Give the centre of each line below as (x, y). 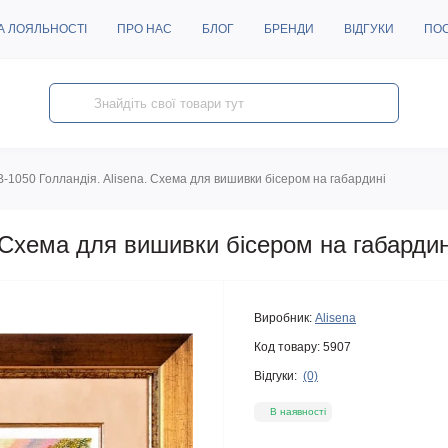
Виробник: (283, 317)
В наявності (298, 411)
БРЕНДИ (289, 29)
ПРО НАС (144, 29)
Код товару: (287, 346)
